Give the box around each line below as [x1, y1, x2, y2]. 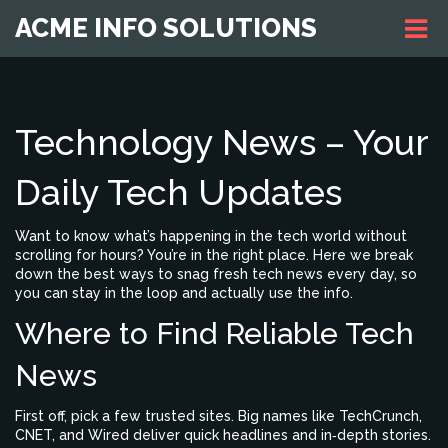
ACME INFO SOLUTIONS [15, 13, 317, 43]
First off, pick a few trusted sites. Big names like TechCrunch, [15, 408, 422, 424]
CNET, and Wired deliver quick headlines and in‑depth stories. [15, 427, 431, 443]
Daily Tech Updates [15, 171, 342, 213]
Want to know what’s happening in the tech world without [15, 228, 407, 244]
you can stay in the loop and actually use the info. [15, 285, 353, 301]
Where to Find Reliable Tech [15, 316, 414, 351]
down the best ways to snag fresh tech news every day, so [15, 266, 417, 282]
